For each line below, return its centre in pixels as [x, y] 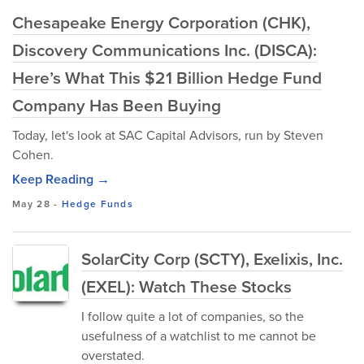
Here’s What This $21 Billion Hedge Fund [167, 77]
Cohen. [33, 154]
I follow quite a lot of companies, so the [193, 316]
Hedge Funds [97, 204]
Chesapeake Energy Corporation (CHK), [161, 22]
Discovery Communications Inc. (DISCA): [165, 50]
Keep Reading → [61, 179]
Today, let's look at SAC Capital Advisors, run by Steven [168, 135]
